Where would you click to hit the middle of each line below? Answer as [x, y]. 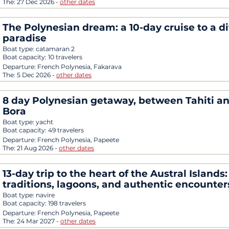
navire [45, 195]
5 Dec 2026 [35, 75]
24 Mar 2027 [37, 221]
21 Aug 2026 [36, 148]
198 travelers [67, 203]
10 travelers [65, 57]
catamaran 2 [55, 49]
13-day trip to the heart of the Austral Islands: [115, 173]
